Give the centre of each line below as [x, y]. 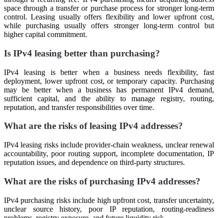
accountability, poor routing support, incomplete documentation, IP [109, 154]
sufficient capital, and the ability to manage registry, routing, [109, 98]
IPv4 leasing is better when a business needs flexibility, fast [109, 72]
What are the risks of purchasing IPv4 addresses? [102, 181]
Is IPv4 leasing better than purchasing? [82, 54]
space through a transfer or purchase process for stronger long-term [109, 8]
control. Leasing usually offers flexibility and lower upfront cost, [109, 17]
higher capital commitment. [45, 35]
